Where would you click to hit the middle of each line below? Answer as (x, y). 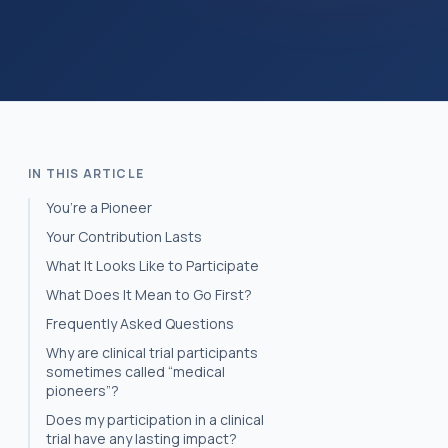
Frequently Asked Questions (140, 323)
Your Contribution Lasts (124, 236)
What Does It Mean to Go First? (149, 294)
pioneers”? (82, 390)
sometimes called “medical (135, 371)
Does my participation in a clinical (155, 419)
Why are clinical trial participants (152, 352)
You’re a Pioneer (99, 207)
